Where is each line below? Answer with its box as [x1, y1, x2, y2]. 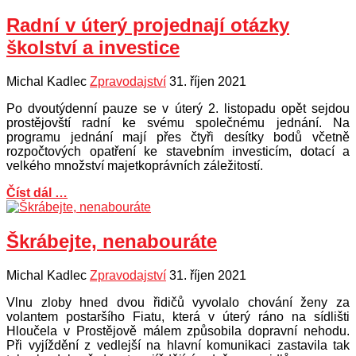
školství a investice [6, 37, 180, 59]
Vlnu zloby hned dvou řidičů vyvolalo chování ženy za [6, 296, 350, 310]
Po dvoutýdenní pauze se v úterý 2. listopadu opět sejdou [6, 102, 350, 116]
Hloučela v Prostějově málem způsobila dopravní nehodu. [6, 324, 350, 339]
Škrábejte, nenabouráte [6, 230, 217, 253]
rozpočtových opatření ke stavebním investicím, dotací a [6, 145, 350, 159]
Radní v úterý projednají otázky [6, 14, 289, 37]
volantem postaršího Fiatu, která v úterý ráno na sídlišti [6, 310, 350, 324]
